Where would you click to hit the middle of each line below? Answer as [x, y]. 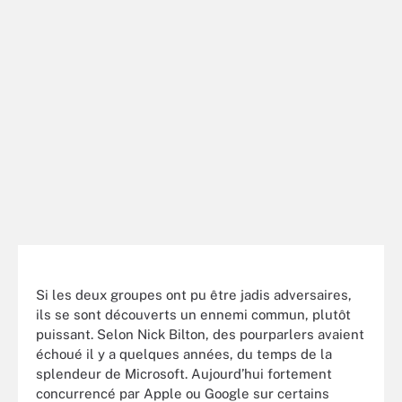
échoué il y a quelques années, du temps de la [184, 354]
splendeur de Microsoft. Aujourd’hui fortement [184, 373]
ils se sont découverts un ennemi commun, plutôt [193, 314]
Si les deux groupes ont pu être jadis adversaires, [194, 294]
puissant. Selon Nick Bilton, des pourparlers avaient [200, 334]
